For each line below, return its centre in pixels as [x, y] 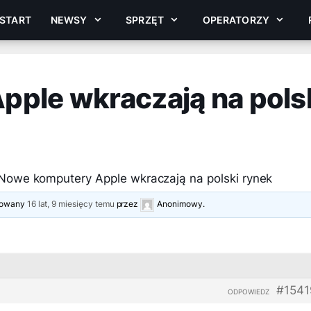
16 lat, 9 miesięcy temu [70, 204]
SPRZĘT [145, 20]
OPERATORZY [236, 20]
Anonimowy [180, 204]
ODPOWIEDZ [249, 292]
